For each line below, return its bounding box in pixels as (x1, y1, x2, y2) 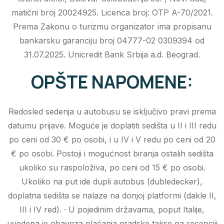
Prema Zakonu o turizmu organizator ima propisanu (12, 21, 211, 32)
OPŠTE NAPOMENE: (31, 70, 193, 94)
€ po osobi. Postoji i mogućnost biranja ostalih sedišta (10, 148, 213, 159)
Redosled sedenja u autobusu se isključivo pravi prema (8, 106, 216, 117)
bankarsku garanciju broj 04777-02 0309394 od (19, 35, 204, 46)
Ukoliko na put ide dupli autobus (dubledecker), (21, 176, 202, 187)
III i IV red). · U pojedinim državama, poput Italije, (19, 204, 204, 215)
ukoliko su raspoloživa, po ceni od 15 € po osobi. (18, 162, 205, 173)
